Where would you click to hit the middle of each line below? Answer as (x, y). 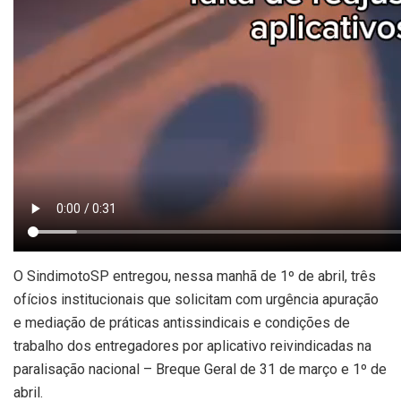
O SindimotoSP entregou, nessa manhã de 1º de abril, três (195, 276)
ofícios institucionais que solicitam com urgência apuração (196, 299)
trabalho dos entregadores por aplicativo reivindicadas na (192, 346)
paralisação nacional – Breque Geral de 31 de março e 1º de (200, 369)
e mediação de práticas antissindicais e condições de (182, 323)
